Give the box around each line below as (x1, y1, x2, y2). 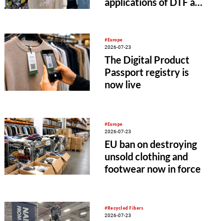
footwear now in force (105, 163, 201, 175)
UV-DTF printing (105, 8, 177, 20)
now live (105, 78, 142, 91)
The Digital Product (105, 54, 190, 66)
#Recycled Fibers (105, 205, 144, 211)
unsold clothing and (105, 150, 188, 162)
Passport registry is (105, 66, 189, 78)
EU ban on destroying (105, 138, 197, 150)
